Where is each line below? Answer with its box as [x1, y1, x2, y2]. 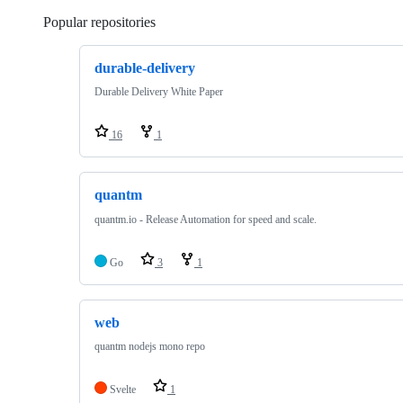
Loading [156, 14, 203, 30]
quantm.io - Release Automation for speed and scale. [94, 212, 317, 226]
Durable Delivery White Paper [94, 85, 223, 99]
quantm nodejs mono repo [94, 339, 205, 353]
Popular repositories [43, 14, 156, 30]
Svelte [110, 382, 136, 396]
